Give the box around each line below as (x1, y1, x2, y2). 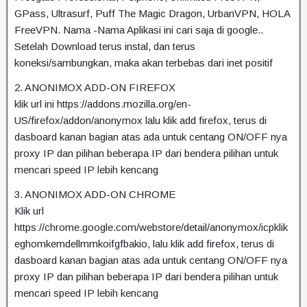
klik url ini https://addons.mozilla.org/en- (14, 98, 191, 110)
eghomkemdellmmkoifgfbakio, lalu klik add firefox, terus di (14, 238, 274, 249)
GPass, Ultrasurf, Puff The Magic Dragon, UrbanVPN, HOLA (14, 8, 290, 19)
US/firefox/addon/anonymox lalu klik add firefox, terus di (14, 114, 267, 126)
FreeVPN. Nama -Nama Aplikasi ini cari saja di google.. (14, 24, 263, 36)
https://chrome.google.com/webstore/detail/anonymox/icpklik (14, 221, 288, 233)
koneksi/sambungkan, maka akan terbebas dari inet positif (14, 57, 273, 69)
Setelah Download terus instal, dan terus (14, 40, 195, 52)
